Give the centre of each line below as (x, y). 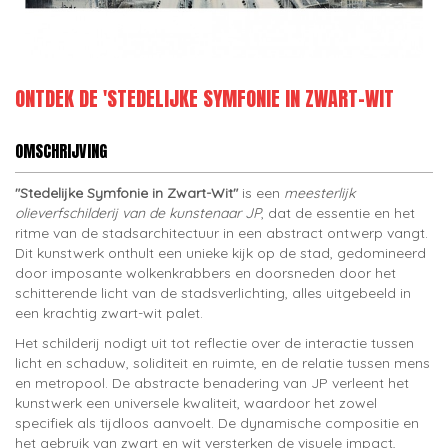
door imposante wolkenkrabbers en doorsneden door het (205, 273)
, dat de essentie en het (338, 213)
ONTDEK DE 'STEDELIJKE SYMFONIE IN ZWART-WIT (204, 98)
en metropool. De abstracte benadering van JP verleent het (212, 383)
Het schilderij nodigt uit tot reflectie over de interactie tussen (214, 343)
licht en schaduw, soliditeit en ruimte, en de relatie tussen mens (222, 363)
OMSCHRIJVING (61, 151)
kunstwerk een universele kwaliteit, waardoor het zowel (196, 403)
